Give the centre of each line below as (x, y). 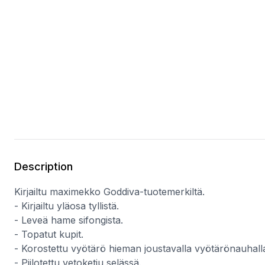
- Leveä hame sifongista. (69, 220)
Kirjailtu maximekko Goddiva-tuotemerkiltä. (109, 192)
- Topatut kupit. (49, 234)
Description (43, 167)
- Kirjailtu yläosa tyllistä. (67, 206)
